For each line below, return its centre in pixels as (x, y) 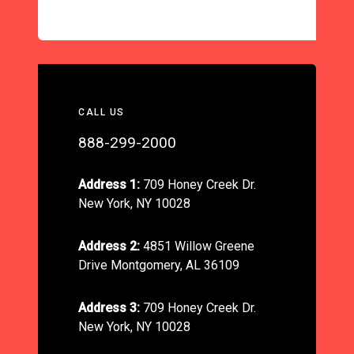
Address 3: (109, 307)
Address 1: (109, 184)
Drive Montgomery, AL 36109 (159, 265)
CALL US (102, 112)
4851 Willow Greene (197, 246)
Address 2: (109, 246)
